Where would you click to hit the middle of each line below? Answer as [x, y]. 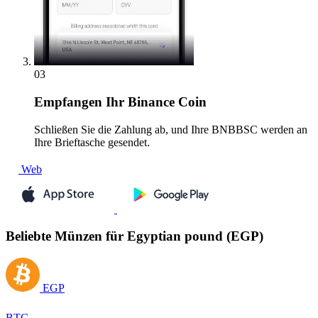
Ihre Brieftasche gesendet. [92, 142]
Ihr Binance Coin [154, 102]
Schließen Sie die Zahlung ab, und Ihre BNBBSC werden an [171, 129]
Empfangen [68, 102]
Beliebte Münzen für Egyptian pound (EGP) [135, 236]
